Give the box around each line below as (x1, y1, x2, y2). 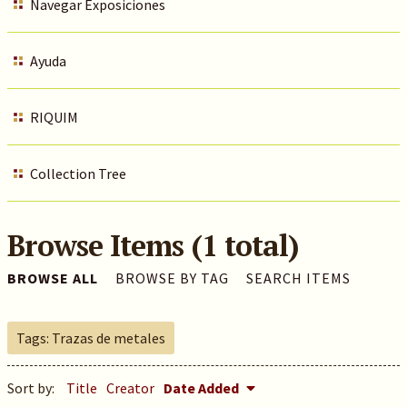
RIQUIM (29, 108, 78, 126)
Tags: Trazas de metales (15, 329, 165, 347)
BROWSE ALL (6, 269, 98, 287)
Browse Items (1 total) (6, 226, 299, 264)
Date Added (163, 379, 242, 397)
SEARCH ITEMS (245, 269, 351, 287)
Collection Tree (29, 164, 126, 183)
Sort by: (6, 379, 57, 397)
